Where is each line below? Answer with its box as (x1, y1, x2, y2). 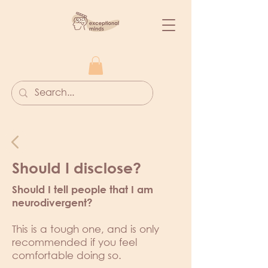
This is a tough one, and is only (12, 223, 159, 236)
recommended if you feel (12, 236, 137, 249)
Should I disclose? (12, 159, 141, 177)
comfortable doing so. (12, 249, 124, 262)
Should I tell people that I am (12, 184, 153, 196)
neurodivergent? (12, 197, 96, 209)
